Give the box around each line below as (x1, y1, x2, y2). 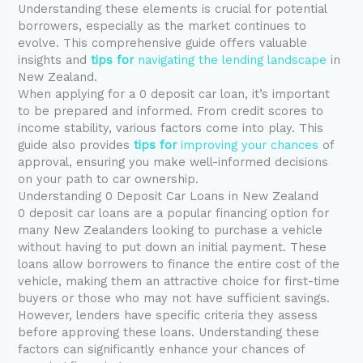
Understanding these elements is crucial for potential (18, 2, 327, 17)
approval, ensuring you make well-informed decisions (18, 155, 329, 170)
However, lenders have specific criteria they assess (18, 308, 318, 323)
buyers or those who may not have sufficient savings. (18, 291, 331, 306)
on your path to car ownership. (18, 172, 199, 187)
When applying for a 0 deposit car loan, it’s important (18, 87, 331, 102)
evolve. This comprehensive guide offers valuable (18, 36, 308, 51)
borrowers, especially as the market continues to (18, 19, 307, 34)
